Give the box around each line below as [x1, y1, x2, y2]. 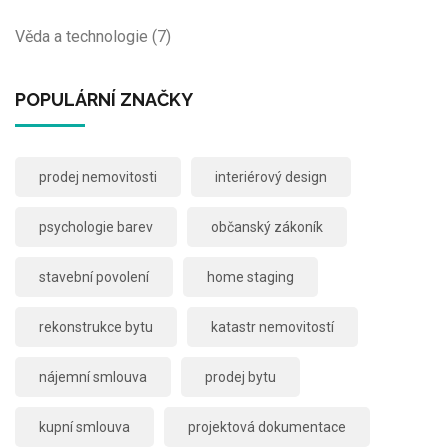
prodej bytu [205, 368, 276, 385]
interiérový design [215, 168, 327, 185]
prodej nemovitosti [39, 168, 157, 185]
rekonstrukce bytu [39, 318, 153, 335]
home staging [207, 268, 294, 285]
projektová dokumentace [188, 418, 346, 435]
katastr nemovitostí [211, 318, 334, 335]
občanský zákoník [211, 218, 323, 235]
